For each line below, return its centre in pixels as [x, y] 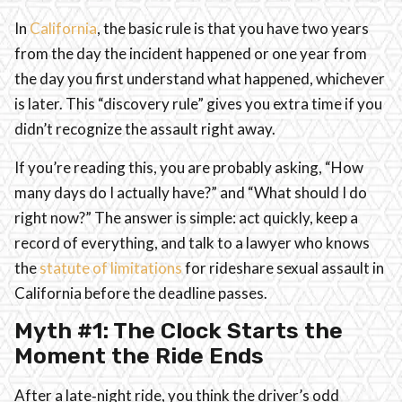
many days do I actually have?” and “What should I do [191, 192]
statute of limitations [111, 267]
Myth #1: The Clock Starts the [179, 330]
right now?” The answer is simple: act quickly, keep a [186, 217]
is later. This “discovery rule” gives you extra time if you [198, 104]
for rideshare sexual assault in [283, 267]
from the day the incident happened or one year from [191, 54]
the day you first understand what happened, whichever [200, 79]
